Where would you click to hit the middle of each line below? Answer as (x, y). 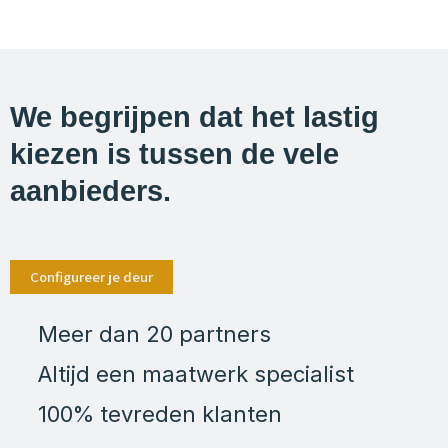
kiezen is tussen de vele (174, 153)
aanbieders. (90, 190)
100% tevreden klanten (159, 413)
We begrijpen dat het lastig (194, 116)
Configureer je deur (91, 276)
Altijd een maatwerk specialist (195, 373)
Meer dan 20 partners (154, 333)
